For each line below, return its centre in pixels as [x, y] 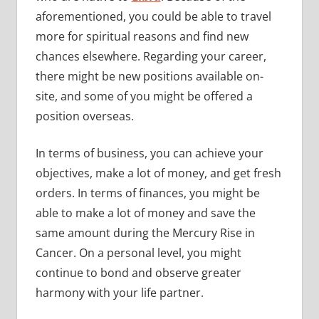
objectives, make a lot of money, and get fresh [158, 173]
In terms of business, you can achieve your [149, 153]
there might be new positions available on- [149, 76]
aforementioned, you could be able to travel [153, 16]
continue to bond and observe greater [138, 272]
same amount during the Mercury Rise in [145, 232]
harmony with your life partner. [119, 292]
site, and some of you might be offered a [144, 96]
